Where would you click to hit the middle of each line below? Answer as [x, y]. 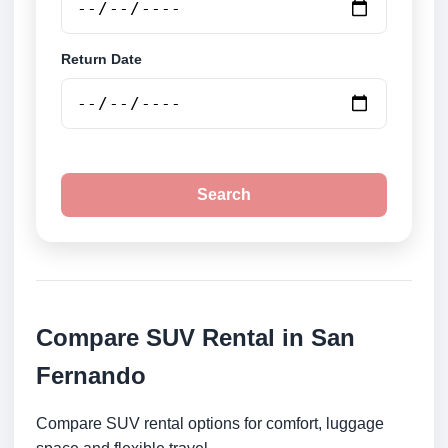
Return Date [101, 59]
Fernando [91, 376]
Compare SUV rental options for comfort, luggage [210, 424]
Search [224, 195]
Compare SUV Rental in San [195, 338]
